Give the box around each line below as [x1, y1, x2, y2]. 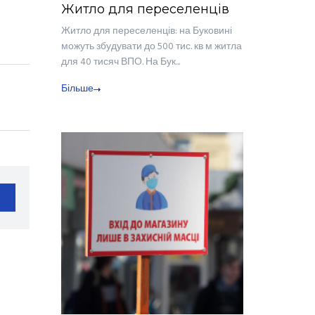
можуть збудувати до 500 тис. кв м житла [60, 39, 242, 56]
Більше [60, 81, 94, 98]
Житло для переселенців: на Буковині [60, 23, 232, 40]
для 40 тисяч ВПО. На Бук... [60, 54, 180, 71]
